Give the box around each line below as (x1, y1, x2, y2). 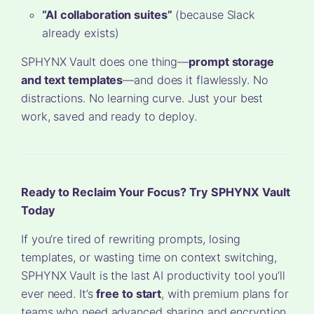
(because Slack (172, 7, 256, 22)
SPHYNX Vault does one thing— (21, 54, 189, 69)
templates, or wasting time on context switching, (21, 250, 278, 264)
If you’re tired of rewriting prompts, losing (21, 231, 240, 246)
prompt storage (189, 54, 274, 69)
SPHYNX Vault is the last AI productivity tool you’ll (21, 268, 285, 282)
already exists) (42, 25, 119, 40)
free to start (96, 286, 162, 301)
